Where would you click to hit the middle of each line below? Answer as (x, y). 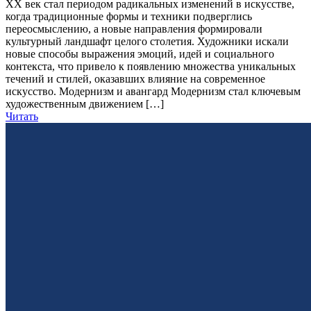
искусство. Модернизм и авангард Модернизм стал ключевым (153, 92)
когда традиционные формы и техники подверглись (129, 17)
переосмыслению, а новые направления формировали (134, 29)
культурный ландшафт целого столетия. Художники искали (147, 42)
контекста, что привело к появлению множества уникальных (151, 67)
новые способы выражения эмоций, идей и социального (140, 54)
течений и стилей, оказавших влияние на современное (135, 79)
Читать (22, 117)
